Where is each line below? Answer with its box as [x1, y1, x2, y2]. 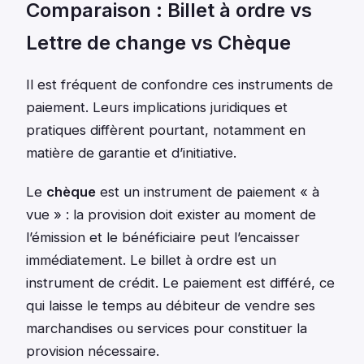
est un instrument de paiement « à [96, 184, 319, 201]
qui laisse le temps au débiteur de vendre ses [26, 297, 315, 314]
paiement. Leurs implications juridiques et [26, 99, 288, 116]
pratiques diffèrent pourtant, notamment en [26, 122, 305, 139]
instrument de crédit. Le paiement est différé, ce [26, 275, 335, 292]
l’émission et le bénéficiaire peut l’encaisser [26, 229, 300, 246]
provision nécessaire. [26, 343, 159, 360]
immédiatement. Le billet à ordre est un [26, 252, 276, 269]
